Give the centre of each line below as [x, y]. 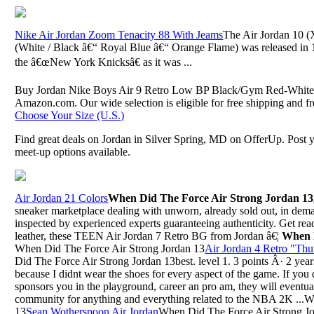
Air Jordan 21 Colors [62, 198]
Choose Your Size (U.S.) [70, 115]
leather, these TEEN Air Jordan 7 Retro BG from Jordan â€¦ [149, 235]
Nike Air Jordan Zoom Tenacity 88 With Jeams [119, 34]
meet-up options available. [73, 151]
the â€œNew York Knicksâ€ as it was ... [104, 62]
